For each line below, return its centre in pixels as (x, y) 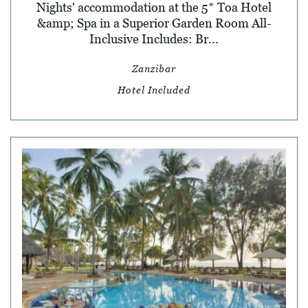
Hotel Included (154, 89)
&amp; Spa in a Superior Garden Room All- (154, 23)
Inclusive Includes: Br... (154, 38)
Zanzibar (154, 68)
